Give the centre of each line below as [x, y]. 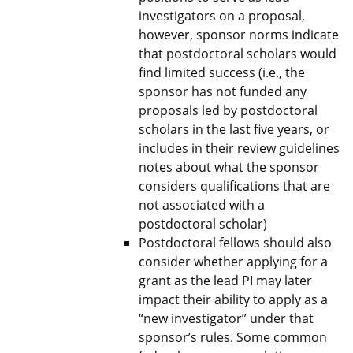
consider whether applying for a [233, 262]
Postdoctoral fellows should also [235, 243]
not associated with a [202, 205]
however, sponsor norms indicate [239, 35]
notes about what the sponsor [229, 167]
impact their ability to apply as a [233, 299]
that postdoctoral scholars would [238, 54]
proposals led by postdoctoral [228, 110]
